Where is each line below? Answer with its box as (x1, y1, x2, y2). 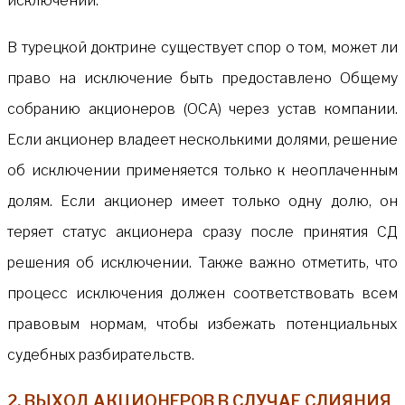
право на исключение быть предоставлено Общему (7, 69, 398, 87)
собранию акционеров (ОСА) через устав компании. (7, 99, 398, 118)
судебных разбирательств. (7, 345, 194, 363)
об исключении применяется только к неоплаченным (7, 161, 398, 179)
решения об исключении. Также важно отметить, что (7, 253, 398, 271)
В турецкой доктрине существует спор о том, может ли (7, 38, 398, 56)
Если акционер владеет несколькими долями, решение (7, 130, 398, 148)
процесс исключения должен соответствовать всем (7, 284, 398, 302)
